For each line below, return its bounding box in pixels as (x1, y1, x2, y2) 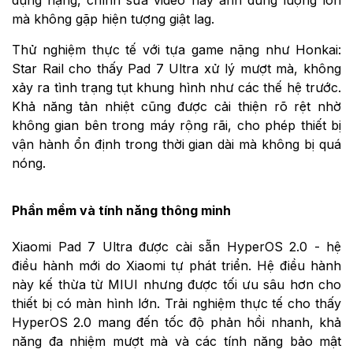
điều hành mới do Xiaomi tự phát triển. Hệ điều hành (12, 257, 341, 273)
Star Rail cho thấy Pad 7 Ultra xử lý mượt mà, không (12, 61, 341, 77)
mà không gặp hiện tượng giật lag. (12, 11, 214, 28)
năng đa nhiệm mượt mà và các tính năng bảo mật (12, 333, 341, 349)
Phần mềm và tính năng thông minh (12, 203, 231, 219)
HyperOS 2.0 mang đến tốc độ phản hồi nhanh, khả (12, 314, 341, 330)
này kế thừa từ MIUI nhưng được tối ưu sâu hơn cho (12, 276, 341, 292)
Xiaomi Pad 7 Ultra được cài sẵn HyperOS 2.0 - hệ (12, 238, 341, 255)
